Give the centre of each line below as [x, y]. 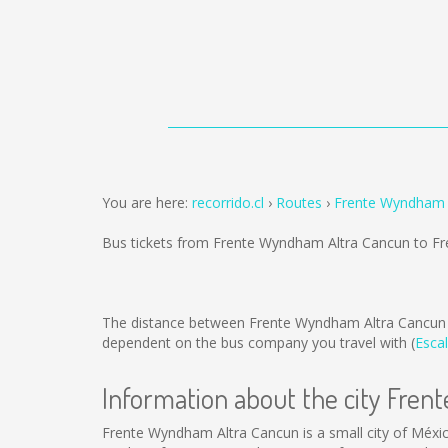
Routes [299, 202]
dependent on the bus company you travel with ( [258, 342]
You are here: [147, 202]
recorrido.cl [228, 202]
